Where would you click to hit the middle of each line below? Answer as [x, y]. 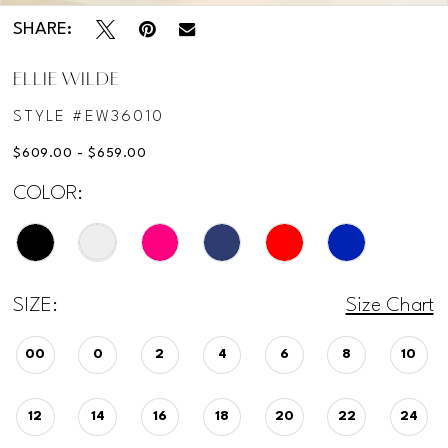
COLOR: [48, 194]
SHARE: [43, 29]
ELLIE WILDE [66, 81]
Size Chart [389, 305]
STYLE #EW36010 [88, 117]
